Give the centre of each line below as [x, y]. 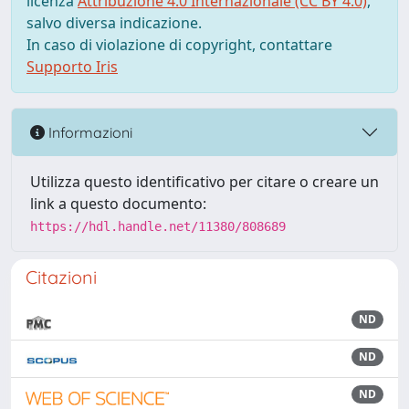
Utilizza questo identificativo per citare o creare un [204, 182]
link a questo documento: [118, 204]
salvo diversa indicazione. [114, 23]
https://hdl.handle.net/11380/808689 [158, 226]
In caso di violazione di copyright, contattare [179, 45]
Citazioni [61, 277]
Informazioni [89, 132]
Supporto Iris [72, 67]
